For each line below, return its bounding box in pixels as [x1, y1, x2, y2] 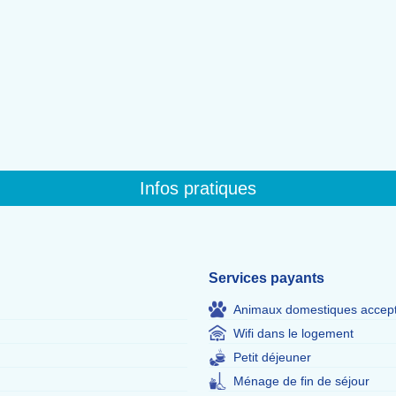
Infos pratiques [140, 179, 256, 198]
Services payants [209, 270, 324, 286]
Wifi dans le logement [233, 326, 354, 340]
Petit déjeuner [233, 350, 311, 364]
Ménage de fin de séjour [233, 374, 369, 388]
